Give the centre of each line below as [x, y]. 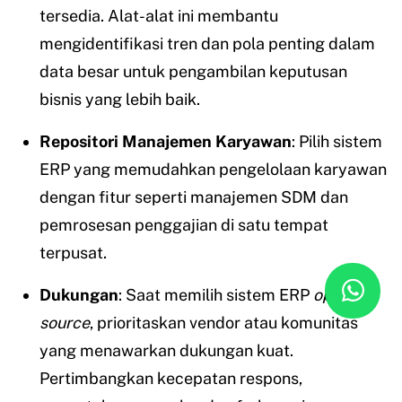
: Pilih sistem [337, 142]
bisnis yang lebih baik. [120, 100]
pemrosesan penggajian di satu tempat [184, 225]
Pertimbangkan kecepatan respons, [171, 379]
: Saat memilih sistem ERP [216, 295]
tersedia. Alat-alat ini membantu [159, 16]
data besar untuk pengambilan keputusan [193, 72]
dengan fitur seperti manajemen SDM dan [194, 197]
